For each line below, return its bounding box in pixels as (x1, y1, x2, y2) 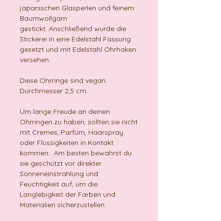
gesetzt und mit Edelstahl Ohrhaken (20, 45, 136, 54)
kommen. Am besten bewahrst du (20, 148, 132, 158)
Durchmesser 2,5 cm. (20, 86, 88, 96)
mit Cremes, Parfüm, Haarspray (20, 128, 123, 137)
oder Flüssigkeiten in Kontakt (20, 138, 113, 147)
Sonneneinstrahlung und (20, 169, 98, 179)
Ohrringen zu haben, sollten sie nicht (20, 117, 138, 127)
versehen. (20, 55, 50, 65)
